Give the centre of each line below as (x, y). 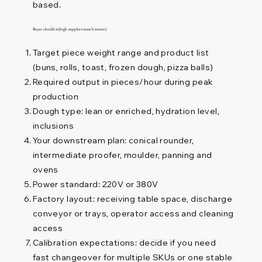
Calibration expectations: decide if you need (124, 243)
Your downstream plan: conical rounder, (113, 141)
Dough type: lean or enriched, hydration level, (126, 111)
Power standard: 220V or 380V (95, 185)
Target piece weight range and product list (121, 53)
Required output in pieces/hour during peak (123, 82)
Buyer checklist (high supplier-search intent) (69, 29)
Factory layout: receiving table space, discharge (132, 199)
